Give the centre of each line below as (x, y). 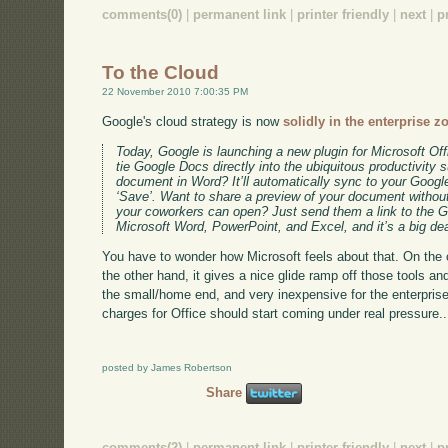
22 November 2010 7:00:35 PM (175, 92)
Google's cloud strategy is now (193, 121)
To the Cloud (161, 73)
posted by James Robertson (167, 368)
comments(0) (142, 14)
